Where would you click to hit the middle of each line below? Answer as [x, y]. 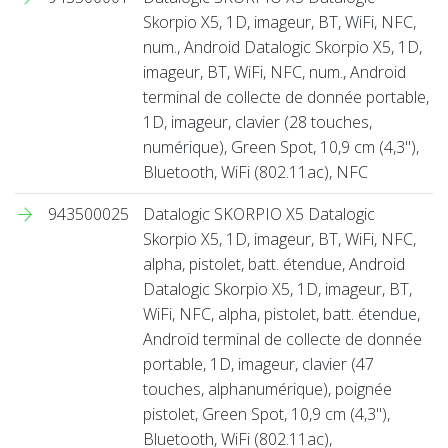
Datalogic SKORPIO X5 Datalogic [259, 213]
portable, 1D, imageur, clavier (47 [258, 363]
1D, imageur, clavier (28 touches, [257, 121]
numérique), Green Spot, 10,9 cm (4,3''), [281, 146]
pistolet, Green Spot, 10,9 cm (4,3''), [266, 413]
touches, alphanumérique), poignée [267, 388]
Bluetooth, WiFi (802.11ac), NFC [255, 171]
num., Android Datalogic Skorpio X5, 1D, [282, 46]
